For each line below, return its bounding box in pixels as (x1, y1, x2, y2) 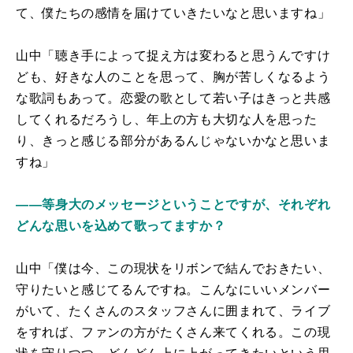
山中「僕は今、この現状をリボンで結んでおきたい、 (16, 261, 331, 275)
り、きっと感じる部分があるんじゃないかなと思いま (16, 133, 331, 147)
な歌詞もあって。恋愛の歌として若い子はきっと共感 (16, 91, 331, 105)
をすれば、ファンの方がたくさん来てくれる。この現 (16, 325, 331, 339)
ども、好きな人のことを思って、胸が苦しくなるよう (16, 69, 331, 84)
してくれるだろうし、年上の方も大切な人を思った (16, 112, 318, 126)
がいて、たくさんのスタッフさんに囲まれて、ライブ (16, 303, 331, 318)
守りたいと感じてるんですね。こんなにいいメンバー (16, 282, 331, 296)
